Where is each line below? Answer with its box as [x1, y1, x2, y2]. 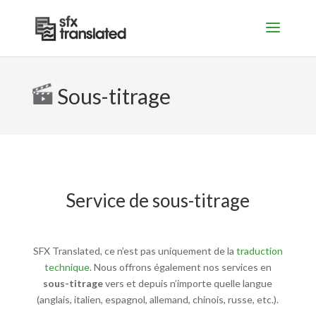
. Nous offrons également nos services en [89, 261, 272, 273]
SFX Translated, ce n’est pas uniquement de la [32, 245, 236, 257]
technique [44, 261, 90, 273]
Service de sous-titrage [66, 189, 250, 212]
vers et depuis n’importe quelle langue [103, 277, 273, 289]
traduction [236, 245, 283, 257]
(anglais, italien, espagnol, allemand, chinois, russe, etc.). [37, 293, 279, 305]
